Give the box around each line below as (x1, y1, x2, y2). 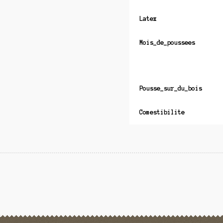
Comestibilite (139, 109, 185, 116)
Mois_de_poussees (139, 39, 195, 46)
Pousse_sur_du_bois (139, 85, 202, 92)
